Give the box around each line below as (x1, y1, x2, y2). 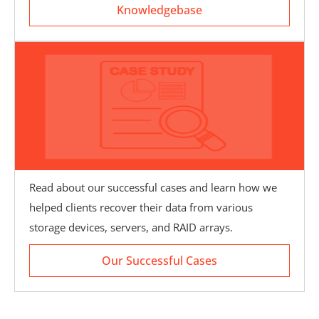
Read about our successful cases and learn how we (29, 180, 277, 194)
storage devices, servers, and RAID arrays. (29, 220, 233, 234)
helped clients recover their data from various (29, 200, 253, 214)
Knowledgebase (117, 2, 202, 18)
